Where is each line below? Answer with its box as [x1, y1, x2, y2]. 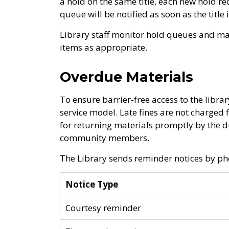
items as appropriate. [60, 41, 149, 53]
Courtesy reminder [65, 202, 141, 214]
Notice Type [65, 178, 118, 190]
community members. [60, 132, 149, 144]
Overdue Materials [60, 68, 193, 85]
